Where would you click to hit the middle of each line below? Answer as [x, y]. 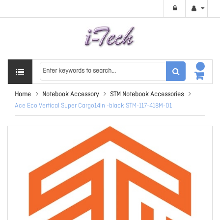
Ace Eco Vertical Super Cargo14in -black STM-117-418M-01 [93, 106]
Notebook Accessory [70, 95]
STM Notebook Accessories [147, 95]
